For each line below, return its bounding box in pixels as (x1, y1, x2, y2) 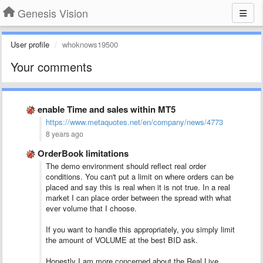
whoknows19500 (62, 39, 118, 50)
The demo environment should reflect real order (46, 160, 206, 171)
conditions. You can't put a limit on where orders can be (46, 171, 234, 182)
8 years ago (46, 129, 83, 139)
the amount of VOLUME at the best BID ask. (46, 234, 200, 245)
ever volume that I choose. (46, 203, 139, 214)
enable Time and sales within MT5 (38, 103, 176, 116)
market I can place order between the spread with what (46, 192, 231, 203)
